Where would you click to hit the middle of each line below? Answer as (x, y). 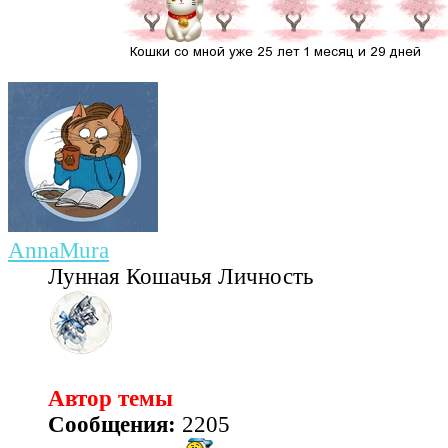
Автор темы (110, 398)
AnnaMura (58, 250)
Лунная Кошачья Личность (180, 276)
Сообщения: (112, 424)
